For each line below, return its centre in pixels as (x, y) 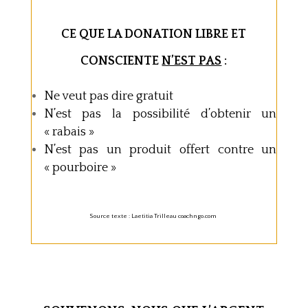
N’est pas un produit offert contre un (160, 150)
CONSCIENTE (121, 62)
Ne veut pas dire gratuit (108, 97)
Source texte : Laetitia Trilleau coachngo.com (154, 216)
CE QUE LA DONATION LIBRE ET (154, 35)
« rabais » (69, 132)
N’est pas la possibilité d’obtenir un (160, 114)
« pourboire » (81, 168)
